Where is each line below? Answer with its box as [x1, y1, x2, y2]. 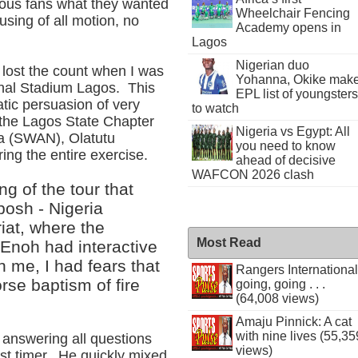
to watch [192, 101, 240, 115]
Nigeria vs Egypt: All [235, 125, 350, 138]
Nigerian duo [235, 58, 309, 72]
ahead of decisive [235, 153, 336, 167]
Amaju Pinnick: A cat [235, 315, 352, 328]
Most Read [197, 236, 262, 249]
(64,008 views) [235, 292, 319, 305]
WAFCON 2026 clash [192, 168, 315, 181]
